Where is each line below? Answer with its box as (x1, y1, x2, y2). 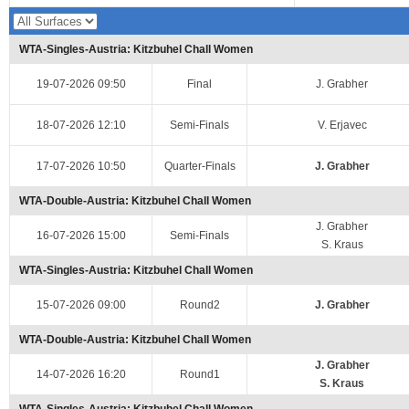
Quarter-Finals (163, 160, 236, 173)
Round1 (179, 368, 220, 381)
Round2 (179, 299, 220, 311)
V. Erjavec (317, 119, 367, 131)
